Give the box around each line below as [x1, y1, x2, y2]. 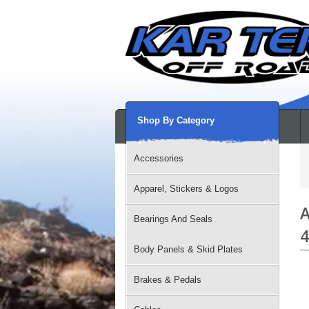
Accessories [134, 153, 183, 163]
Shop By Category [137, 115, 215, 126]
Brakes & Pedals [134, 275, 201, 285]
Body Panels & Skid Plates [134, 244, 243, 255]
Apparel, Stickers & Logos [134, 183, 239, 194]
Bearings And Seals [134, 214, 212, 224]
